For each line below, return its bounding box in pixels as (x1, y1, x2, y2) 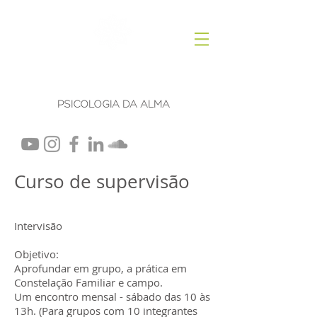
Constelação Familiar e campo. (14, 275, 163, 289)
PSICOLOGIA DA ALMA (57, 99, 170, 109)
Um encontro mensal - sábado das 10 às (14, 289, 210, 304)
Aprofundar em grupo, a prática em (14, 261, 187, 275)
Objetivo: (14, 247, 59, 261)
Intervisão (14, 219, 65, 233)
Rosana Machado (64, 59, 162, 83)
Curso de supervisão (14, 169, 190, 194)
